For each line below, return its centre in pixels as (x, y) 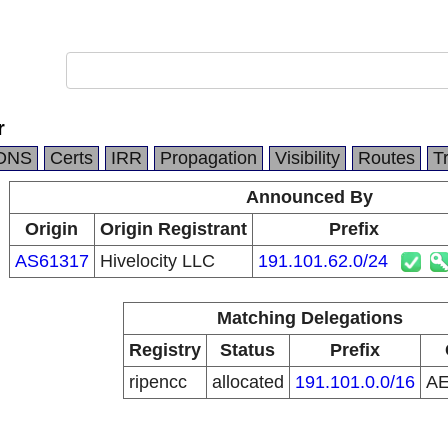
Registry (164, 350)
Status (247, 350)
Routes (386, 158)
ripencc (157, 382)
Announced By (309, 197)
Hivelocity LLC (157, 261)
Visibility (307, 158)
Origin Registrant (173, 229)
